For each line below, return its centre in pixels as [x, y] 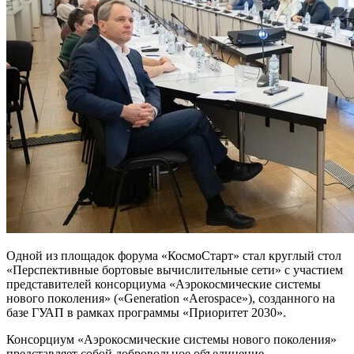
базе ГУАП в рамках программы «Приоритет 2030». [146, 313]
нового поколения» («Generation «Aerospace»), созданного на [171, 299]
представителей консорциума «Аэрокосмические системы [164, 284]
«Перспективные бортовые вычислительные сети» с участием [175, 270]
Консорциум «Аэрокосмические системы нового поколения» [171, 340]
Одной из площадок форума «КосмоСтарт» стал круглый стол [174, 256]
